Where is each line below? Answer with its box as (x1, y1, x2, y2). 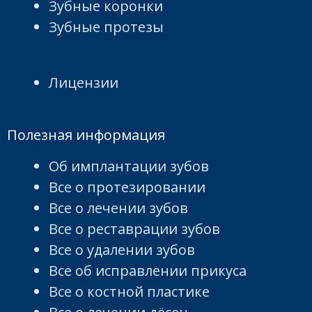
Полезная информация (7, 125, 165, 144)
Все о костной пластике (49, 281, 210, 301)
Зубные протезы (49, 17, 164, 36)
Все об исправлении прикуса (49, 260, 247, 280)
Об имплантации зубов (49, 156, 209, 175)
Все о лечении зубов (49, 198, 188, 217)
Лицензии (49, 72, 118, 92)
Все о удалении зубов (49, 240, 195, 259)
